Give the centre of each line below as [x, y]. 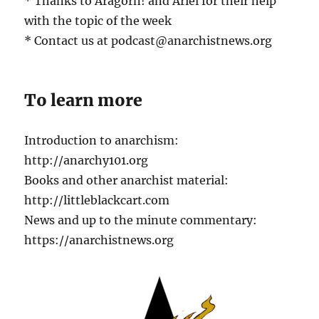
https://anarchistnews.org [99, 240]
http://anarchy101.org [87, 161]
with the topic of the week [98, 21]
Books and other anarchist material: [127, 181]
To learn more [84, 100]
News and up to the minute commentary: [141, 220]
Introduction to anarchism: [102, 141]
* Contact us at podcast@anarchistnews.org [148, 41]
